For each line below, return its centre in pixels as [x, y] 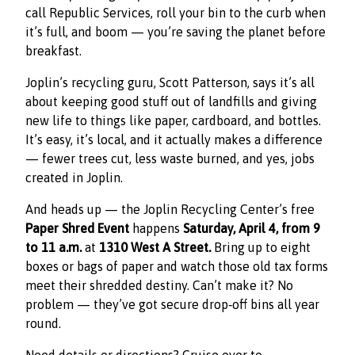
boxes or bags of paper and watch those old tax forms [177, 266]
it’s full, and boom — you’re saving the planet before [176, 32]
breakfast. [53, 51]
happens [156, 228]
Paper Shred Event [77, 228]
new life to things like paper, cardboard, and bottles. [173, 120]
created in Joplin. [74, 177]
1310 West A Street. [155, 247]
